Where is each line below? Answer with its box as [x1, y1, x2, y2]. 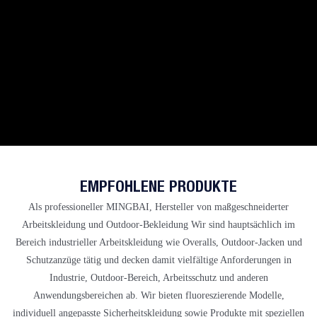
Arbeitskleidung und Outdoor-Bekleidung [22, 218, 188, 230]
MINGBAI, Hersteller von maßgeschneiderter [103, 200, 289, 212]
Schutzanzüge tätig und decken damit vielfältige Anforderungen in [25, 253, 292, 265]
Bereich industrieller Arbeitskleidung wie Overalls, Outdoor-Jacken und [15, 236, 302, 248]
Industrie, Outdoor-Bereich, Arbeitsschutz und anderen [49, 271, 268, 283]
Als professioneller [28, 200, 103, 212]
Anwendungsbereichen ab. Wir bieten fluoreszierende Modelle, [33, 289, 284, 301]
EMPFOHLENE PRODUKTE [80, 177, 237, 196]
